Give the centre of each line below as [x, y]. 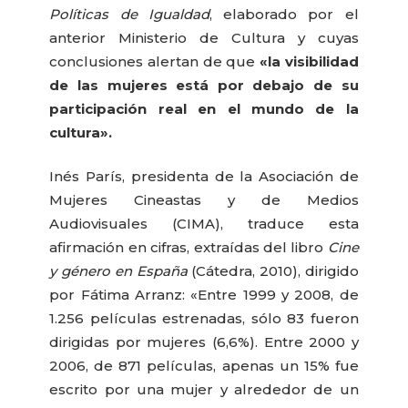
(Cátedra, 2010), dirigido [275, 271]
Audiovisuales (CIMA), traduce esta [204, 224]
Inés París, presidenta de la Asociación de [204, 177]
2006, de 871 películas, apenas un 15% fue [204, 366]
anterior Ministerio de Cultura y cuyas [204, 37]
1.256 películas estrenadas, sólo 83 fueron [204, 319]
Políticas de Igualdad [129, 14]
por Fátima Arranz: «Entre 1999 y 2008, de [204, 295]
